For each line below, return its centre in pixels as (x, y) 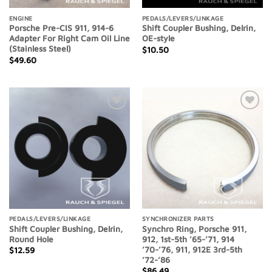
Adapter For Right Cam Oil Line (69, 39)
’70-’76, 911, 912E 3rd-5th (192, 249)
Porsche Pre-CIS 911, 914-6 (61, 28)
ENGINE (21, 18)
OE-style (158, 39)
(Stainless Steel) (40, 49)
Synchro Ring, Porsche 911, (194, 229)
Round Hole (31, 239)
